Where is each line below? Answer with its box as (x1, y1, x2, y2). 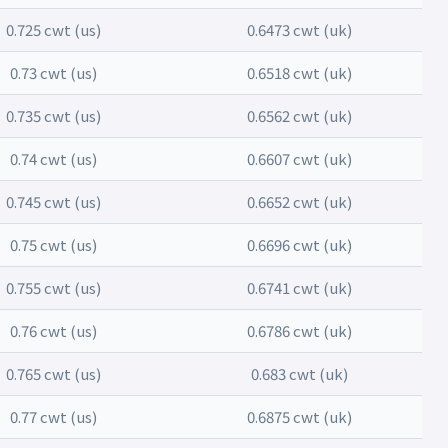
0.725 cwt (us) (6, 19, 101, 40)
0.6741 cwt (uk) (246, 277, 352, 298)
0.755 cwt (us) (6, 277, 101, 298)
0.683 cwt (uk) (250, 363, 348, 384)
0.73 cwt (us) (10, 62, 97, 83)
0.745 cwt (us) (6, 191, 101, 212)
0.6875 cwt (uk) (246, 406, 352, 427)
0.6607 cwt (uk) (246, 148, 352, 169)
